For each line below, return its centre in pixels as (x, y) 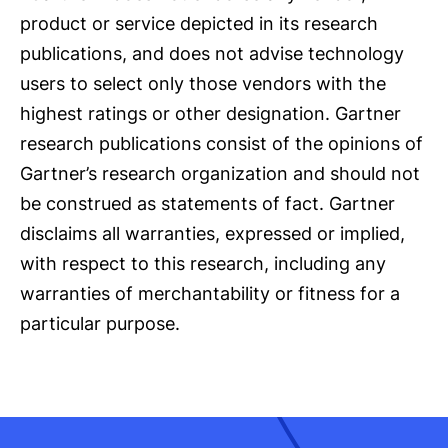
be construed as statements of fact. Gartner (207, 204)
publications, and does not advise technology (212, 54)
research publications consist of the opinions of (221, 144)
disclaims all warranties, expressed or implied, (212, 234)
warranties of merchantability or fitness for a (210, 294)
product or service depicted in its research (199, 24)
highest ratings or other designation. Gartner (210, 114)
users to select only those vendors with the (203, 84)
